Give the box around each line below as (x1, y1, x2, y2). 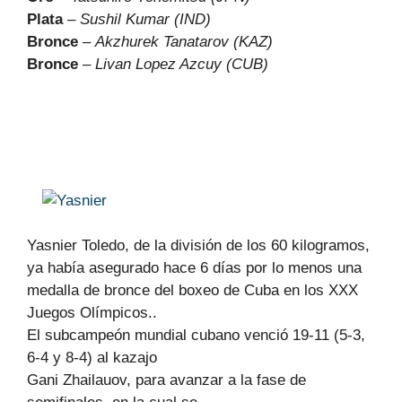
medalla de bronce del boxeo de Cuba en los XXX (27, 282, 358, 299)
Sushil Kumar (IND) (80, 11, 211, 28)
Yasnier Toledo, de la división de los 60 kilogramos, (27, 237, 370, 254)
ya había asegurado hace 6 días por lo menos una (27, 259, 362, 276)
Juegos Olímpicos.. (27, 304, 157, 321)
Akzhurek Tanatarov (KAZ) (95, 33, 273, 50)
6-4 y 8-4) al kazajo (27, 349, 157, 366)
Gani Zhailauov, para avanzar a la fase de (27, 371, 306, 389)
